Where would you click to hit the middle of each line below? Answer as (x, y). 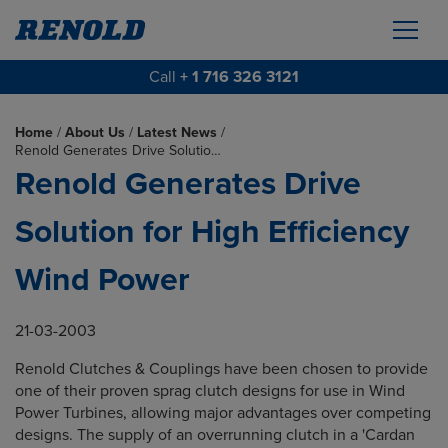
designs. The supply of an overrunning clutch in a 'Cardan (215, 435)
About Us (95, 132)
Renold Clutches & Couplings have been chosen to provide (221, 369)
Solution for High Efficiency (212, 232)
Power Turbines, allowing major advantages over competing (223, 413)
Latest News (177, 132)
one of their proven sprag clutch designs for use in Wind (210, 391)
